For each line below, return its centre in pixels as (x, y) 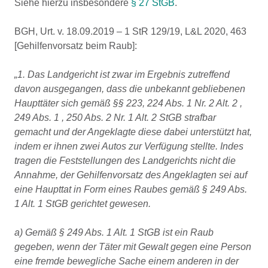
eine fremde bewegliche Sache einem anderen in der (127, 261)
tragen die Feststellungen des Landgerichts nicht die (125, 161)
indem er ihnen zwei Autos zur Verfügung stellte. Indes (129, 146)
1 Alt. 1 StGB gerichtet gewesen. (83, 204)
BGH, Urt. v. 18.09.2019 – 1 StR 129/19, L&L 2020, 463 (130, 31)
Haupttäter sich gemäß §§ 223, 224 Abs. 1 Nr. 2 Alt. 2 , (128, 103)
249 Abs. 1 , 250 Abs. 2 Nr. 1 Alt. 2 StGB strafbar (115, 118)
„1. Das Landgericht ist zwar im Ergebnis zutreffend (122, 74)
